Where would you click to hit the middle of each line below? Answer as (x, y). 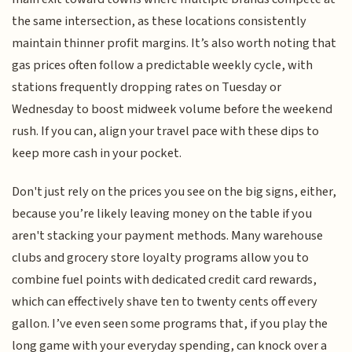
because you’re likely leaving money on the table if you (162, 213)
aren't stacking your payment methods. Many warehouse (168, 235)
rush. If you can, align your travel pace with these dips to (166, 132)
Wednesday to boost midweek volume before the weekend (172, 110)
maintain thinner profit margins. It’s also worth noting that (174, 44)
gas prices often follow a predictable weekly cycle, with (163, 66)
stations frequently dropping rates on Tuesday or (147, 88)
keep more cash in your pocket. (97, 154)
